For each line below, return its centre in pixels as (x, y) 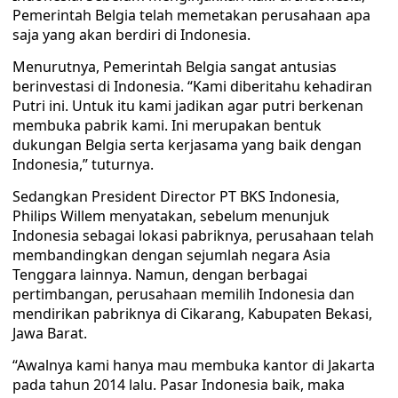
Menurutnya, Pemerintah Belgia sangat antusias (175, 67)
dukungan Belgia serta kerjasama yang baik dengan (187, 145)
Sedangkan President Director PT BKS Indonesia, (176, 196)
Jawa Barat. (50, 333)
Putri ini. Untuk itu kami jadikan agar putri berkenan (188, 106)
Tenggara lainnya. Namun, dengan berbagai (160, 275)
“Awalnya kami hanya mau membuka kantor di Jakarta (194, 365)
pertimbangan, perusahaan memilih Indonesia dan (183, 294)
